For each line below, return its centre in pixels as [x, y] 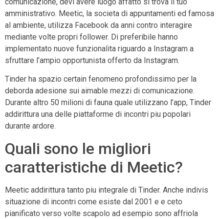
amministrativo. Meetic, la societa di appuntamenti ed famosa [109, 13]
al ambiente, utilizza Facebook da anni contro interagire [99, 25]
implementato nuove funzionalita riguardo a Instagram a [99, 48]
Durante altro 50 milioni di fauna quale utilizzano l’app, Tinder [108, 103]
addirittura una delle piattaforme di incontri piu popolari [98, 114]
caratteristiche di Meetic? [94, 167]
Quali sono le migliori [78, 148]
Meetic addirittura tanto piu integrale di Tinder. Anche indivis [107, 190]
